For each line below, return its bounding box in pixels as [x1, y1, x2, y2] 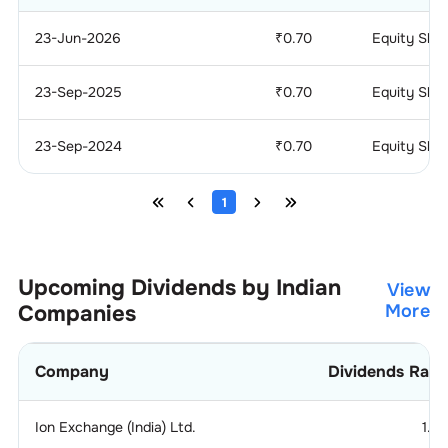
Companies [17, 300, 136, 328]
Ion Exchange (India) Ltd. [34, 418, 196, 436]
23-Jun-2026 [34, 29, 121, 47]
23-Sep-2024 [34, 137, 122, 155]
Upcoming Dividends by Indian [17, 274, 341, 302]
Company [34, 361, 109, 382]
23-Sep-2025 [34, 83, 122, 101]
